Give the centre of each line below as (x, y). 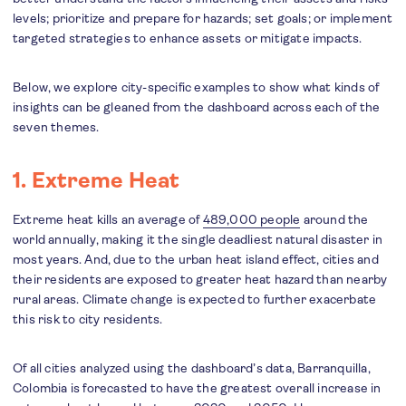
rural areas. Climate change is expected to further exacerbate (195, 300)
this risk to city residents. (88, 319)
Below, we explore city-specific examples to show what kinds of (196, 87)
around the (334, 220)
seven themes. (56, 127)
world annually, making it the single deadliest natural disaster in (198, 240)
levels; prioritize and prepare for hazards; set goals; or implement (203, 19)
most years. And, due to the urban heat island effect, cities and (196, 260)
